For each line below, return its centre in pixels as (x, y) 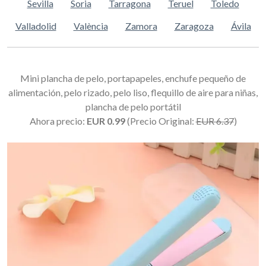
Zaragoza (194, 26)
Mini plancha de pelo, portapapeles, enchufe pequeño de (133, 78)
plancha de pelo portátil (133, 107)
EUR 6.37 (215, 121)
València (91, 26)
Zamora (141, 26)
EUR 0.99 (106, 121)
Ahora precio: (58, 121)
